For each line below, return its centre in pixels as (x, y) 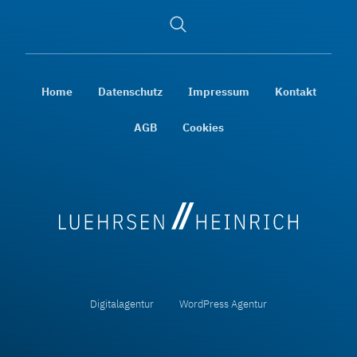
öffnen (185, 39)
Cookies (203, 127)
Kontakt (295, 91)
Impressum (218, 91)
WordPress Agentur (223, 304)
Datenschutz (130, 91)
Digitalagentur (122, 304)
